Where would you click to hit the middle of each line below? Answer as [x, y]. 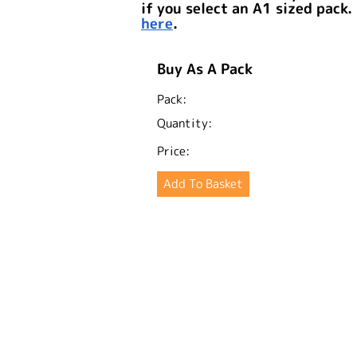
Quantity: [184, 123]
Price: [173, 151]
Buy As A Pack [205, 69]
